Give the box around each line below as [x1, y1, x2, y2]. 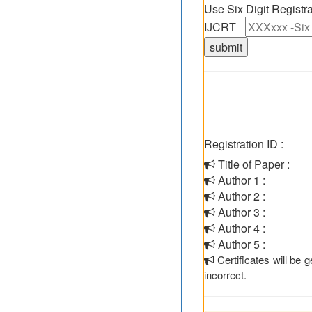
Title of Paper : [215, 156, 290, 172]
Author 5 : [215, 236, 265, 252]
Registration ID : [204, 136, 283, 152]
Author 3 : [215, 204, 265, 220]
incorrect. [204, 267, 247, 282]
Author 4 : [215, 220, 265, 236]
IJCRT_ [204, 19, 245, 35]
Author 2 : [215, 188, 265, 204]
